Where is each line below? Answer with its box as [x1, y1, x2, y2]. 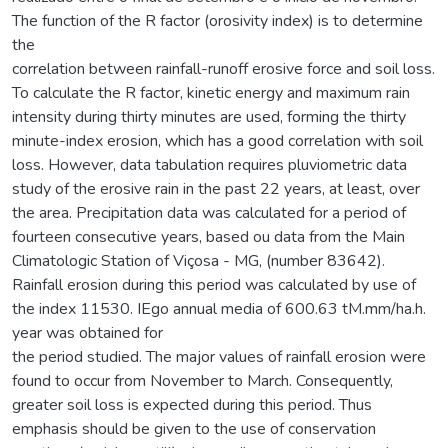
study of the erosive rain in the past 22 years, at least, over [12, 177, 420, 200]
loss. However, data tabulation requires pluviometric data [12, 153, 407, 176]
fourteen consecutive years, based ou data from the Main [12, 225, 405, 248]
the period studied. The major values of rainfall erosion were [12, 345, 426, 368]
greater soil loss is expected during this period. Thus [12, 393, 372, 416]
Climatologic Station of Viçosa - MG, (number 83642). [12, 249, 385, 272]
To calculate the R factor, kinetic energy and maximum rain [12, 81, 410, 104]
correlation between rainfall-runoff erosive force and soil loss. [12, 57, 435, 80]
